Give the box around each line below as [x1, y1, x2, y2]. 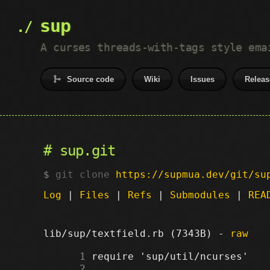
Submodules [170, 189, 230, 201]
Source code [67, 75, 115, 84]
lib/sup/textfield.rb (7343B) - [43, 227, 230, 239]
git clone [55, 168, 116, 180]
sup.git [59, 142, 116, 159]
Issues [190, 75, 215, 84]
